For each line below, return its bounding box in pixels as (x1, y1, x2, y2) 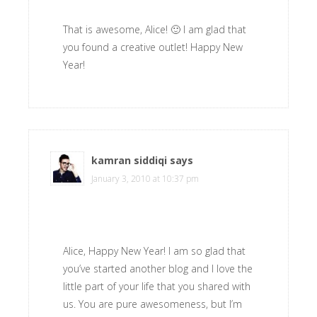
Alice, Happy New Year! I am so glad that (63, 244, 246, 258)
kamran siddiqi (91, 154, 167, 167)
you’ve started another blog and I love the (63, 262, 253, 275)
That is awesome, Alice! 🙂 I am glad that (63, 23, 246, 36)
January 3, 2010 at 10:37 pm (91, 173, 199, 185)
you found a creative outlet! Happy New (63, 40, 243, 54)
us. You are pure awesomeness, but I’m (63, 297, 242, 311)
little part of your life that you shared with (63, 279, 250, 293)
